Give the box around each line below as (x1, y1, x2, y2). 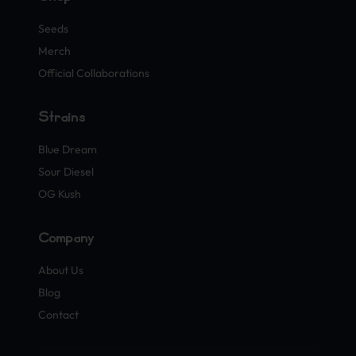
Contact (38, 307, 79, 322)
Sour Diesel (38, 164, 94, 179)
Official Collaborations (38, 65, 149, 80)
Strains (38, 110, 86, 125)
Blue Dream (38, 141, 97, 157)
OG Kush (38, 186, 81, 201)
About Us (38, 262, 83, 277)
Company (38, 230, 95, 246)
